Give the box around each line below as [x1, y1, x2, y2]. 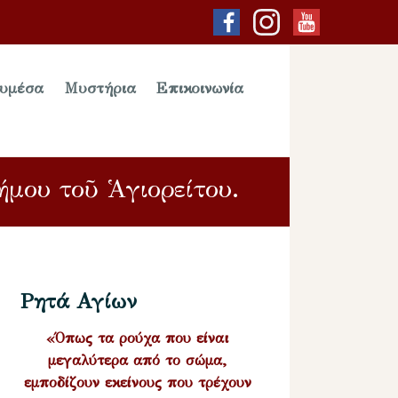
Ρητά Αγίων [20, 287, 138, 314]
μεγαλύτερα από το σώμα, [48, 351, 227, 369]
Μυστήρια [64, 79, 136, 99]
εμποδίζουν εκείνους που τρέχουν [23, 373, 251, 391]
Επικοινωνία [156, 79, 244, 99]
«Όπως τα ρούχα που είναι [46, 329, 229, 346]
